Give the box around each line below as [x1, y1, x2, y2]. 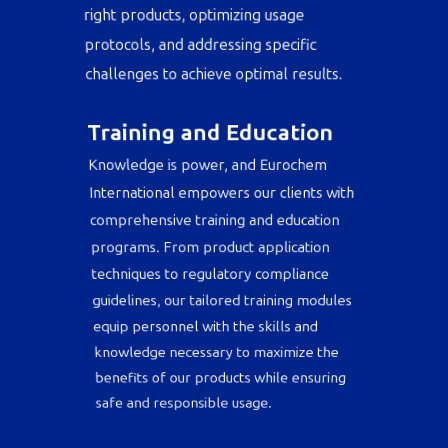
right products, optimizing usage [79, 43, 307, 62]
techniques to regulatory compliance [79, 337, 339, 356]
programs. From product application [79, 305, 339, 324]
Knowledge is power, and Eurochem [79, 209, 334, 228]
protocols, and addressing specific [79, 75, 320, 94]
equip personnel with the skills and [79, 401, 328, 420]
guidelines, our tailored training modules [79, 369, 365, 388]
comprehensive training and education [79, 273, 349, 292]
